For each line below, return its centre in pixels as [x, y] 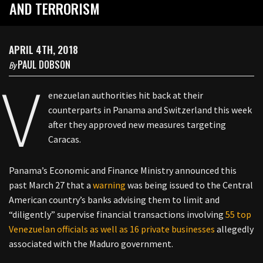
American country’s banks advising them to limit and [114, 200]
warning [108, 185]
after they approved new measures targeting [137, 124]
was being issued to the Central [189, 185]
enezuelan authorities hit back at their [126, 95]
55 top [238, 214]
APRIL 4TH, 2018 [43, 50]
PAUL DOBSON [44, 65]
